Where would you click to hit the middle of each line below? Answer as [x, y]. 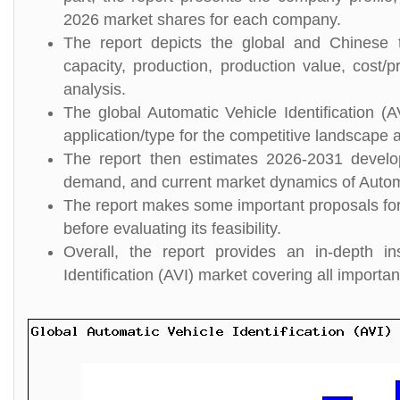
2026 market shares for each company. [202, 20]
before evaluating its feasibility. [172, 229]
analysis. [95, 89]
